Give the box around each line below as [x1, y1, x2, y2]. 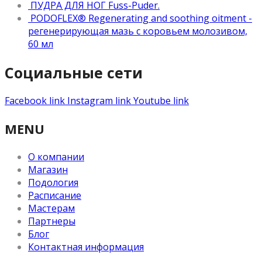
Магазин [28, 163, 68, 177]
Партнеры [28, 215, 75, 228]
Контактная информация [28, 240, 144, 254]
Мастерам [28, 202, 75, 215]
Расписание [28, 189, 81, 202]
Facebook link [5, 94, 65, 108]
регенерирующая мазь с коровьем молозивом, [28, 24, 247, 37]
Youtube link [133, 94, 189, 108]
